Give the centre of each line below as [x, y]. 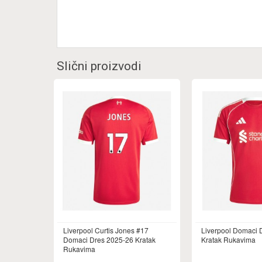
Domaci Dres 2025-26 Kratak [109, 239]
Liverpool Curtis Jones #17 [106, 230]
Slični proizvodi [99, 66]
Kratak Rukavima [228, 239]
